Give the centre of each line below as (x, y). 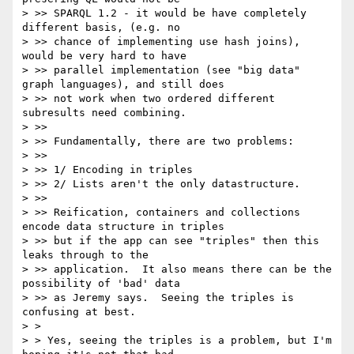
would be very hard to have (107, 56)
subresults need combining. (104, 113)
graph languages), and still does (126, 85)
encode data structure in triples (126, 227)
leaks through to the (88, 255)
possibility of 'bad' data (104, 284)
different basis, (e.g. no (104, 28)
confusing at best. (79, 312)
